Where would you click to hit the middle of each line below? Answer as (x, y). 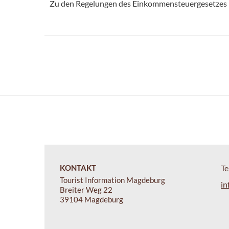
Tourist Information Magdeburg (112, 180)
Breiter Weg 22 (86, 189)
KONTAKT (78, 167)
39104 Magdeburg (91, 199)
